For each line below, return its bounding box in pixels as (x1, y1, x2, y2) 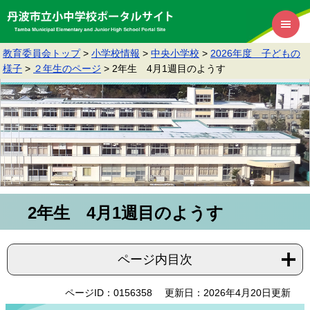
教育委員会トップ (3, 48, 80, 59)
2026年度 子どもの (210, 48, 300, 59)
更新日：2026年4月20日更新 (165, 286, 291, 298)
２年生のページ (33, 63, 101, 74)
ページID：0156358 (65, 286, 152, 298)
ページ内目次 (118, 252, 192, 266)
